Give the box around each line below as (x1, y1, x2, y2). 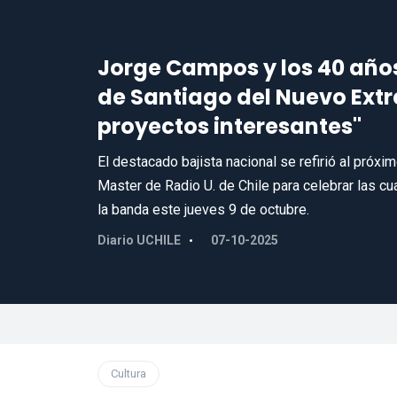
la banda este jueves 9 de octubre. (97, 201, 309, 218)
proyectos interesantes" (97, 112, 362, 141)
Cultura (110, 367, 146, 380)
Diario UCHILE (97, 233, 181, 247)
